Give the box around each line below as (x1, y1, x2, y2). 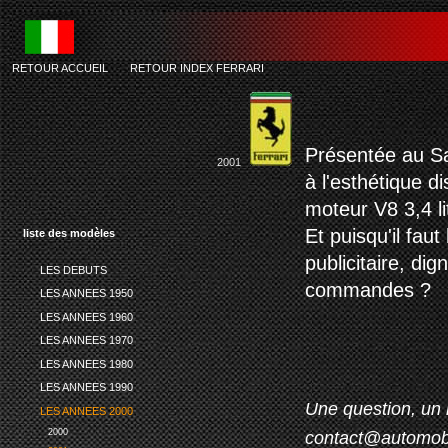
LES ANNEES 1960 (39, 310, 133, 323)
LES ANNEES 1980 (39, 357, 133, 370)
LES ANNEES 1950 (39, 287, 133, 300)
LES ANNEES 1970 (39, 334, 133, 347)
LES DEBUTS (39, 263, 107, 276)
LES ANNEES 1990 (39, 381, 133, 394)
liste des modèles (23, 227, 115, 239)
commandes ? (305, 279, 431, 301)
